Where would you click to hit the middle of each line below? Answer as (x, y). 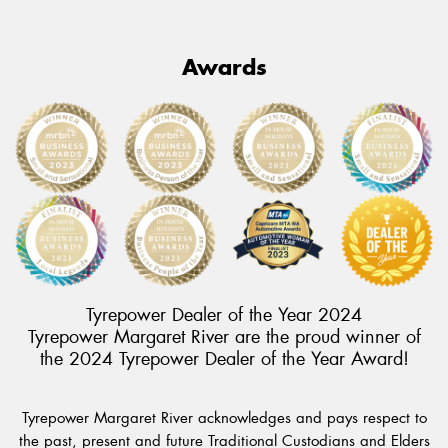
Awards (224, 66)
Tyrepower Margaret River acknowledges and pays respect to (224, 417)
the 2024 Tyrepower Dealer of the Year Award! (224, 359)
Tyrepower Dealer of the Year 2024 (224, 315)
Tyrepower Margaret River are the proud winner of (224, 337)
